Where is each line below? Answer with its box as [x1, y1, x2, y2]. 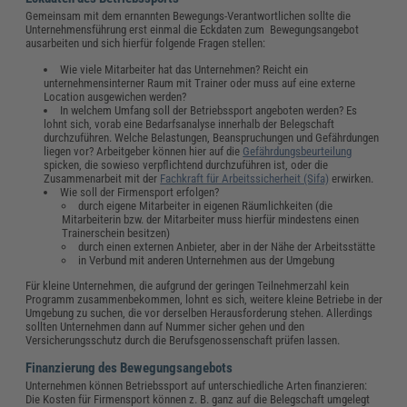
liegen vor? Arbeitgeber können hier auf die [44, 144, 243, 159]
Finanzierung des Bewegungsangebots [25, 359, 236, 376]
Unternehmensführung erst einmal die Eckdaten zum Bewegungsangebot [25, 23, 360, 37]
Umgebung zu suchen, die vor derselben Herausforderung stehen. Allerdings [25, 305, 373, 320]
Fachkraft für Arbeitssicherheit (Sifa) [160, 172, 330, 186]
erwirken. [329, 172, 377, 186]
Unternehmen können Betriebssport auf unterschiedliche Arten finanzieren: [25, 378, 368, 392]
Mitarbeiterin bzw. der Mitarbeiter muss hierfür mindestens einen [62, 213, 360, 227]
